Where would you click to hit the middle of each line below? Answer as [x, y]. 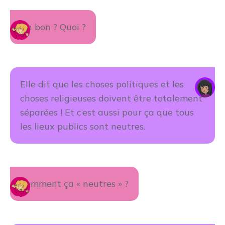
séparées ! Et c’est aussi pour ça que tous [107, 112]
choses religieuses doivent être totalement [111, 98]
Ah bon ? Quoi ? [53, 27]
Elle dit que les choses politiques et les [102, 84]
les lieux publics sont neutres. [83, 126]
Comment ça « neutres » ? [74, 184]
